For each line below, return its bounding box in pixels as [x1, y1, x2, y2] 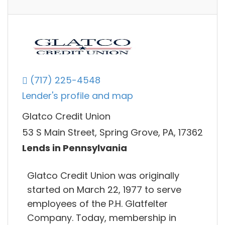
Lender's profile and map [22, 89, 133, 102]
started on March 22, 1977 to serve [27, 183, 181, 196]
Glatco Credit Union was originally [27, 169, 179, 182]
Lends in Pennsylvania [22, 142, 127, 155]
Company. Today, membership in [27, 211, 176, 224]
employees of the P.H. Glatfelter [27, 197, 168, 210]
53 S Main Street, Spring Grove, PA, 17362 [22, 126, 203, 139]
